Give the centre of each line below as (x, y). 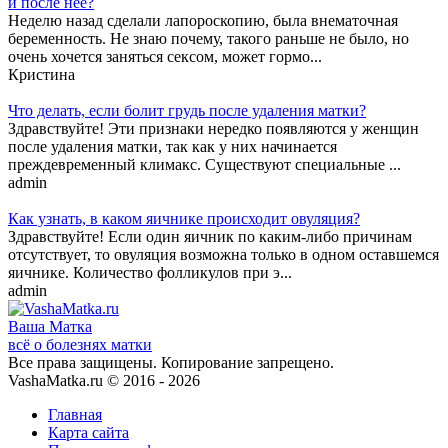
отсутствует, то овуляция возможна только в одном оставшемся (223, 254)
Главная (75, 414)
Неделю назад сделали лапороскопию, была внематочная (203, 20)
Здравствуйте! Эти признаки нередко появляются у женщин (213, 128)
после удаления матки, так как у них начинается (172, 146)
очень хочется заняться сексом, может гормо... (165, 56)
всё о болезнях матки (80, 344)
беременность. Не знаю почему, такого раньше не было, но (208, 38)
